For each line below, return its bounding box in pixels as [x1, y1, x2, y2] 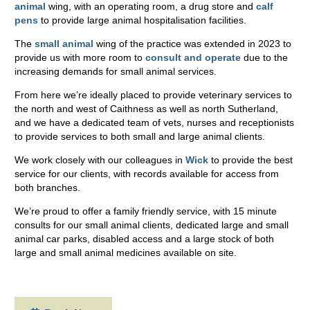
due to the [241, 51, 288, 63]
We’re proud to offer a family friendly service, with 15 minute [15, 205, 277, 217]
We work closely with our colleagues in [15, 154, 185, 165]
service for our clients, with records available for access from [15, 167, 279, 179]
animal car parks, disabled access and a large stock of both [15, 232, 274, 244]
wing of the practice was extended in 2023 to [93, 37, 291, 49]
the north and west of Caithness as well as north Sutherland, [15, 102, 278, 114]
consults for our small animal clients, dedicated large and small [15, 219, 289, 230]
